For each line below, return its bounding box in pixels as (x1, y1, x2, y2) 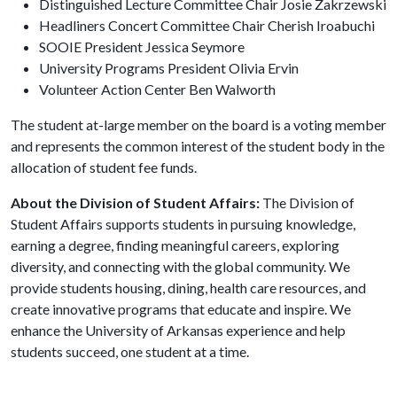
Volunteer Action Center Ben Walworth (39, 81, 276, 97)
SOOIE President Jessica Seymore (39, 38, 245, 55)
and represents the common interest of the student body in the (11, 137, 385, 154)
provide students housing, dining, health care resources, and (11, 279, 366, 296)
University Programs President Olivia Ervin (39, 59, 299, 76)
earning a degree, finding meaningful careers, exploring (11, 237, 339, 253)
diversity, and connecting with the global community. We (11, 258, 350, 275)
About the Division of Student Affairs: (11, 194, 260, 211)
